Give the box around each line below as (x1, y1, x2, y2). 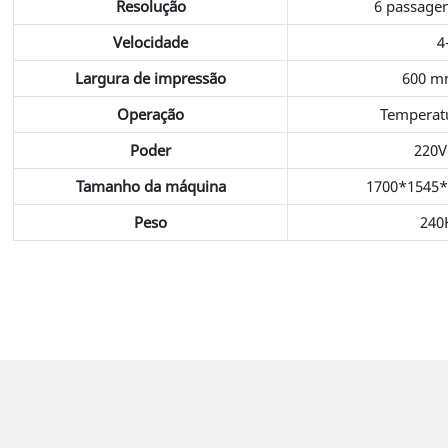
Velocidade (113, 31, 189, 52)
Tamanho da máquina (75, 175, 226, 196)
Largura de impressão (75, 67, 227, 88)
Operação (117, 103, 185, 124)
